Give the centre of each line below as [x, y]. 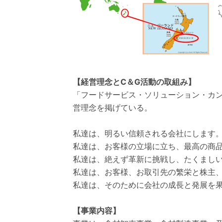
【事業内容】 [97, 211]
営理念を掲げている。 [112, 108]
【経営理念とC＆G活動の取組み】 [134, 82]
